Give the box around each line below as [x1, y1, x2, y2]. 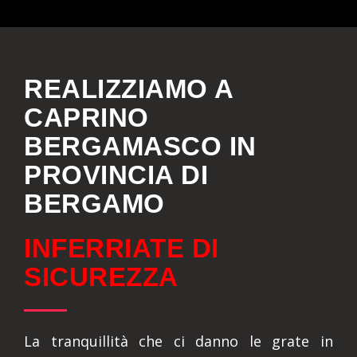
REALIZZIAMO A [24, 74, 233, 104]
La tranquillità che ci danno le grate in [24, 331, 333, 351]
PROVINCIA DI [24, 160, 208, 190]
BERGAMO [24, 189, 165, 218]
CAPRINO [24, 103, 149, 132]
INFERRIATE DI [24, 233, 219, 263]
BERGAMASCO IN [24, 131, 257, 161]
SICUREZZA [24, 262, 178, 292]
